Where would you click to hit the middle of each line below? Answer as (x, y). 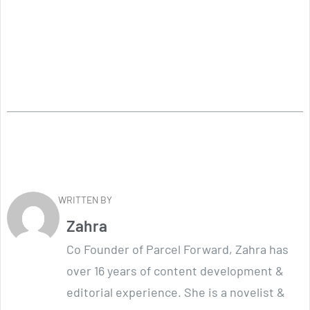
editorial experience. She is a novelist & (176, 292)
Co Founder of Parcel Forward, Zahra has (177, 249)
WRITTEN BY (85, 200)
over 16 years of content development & (175, 271)
